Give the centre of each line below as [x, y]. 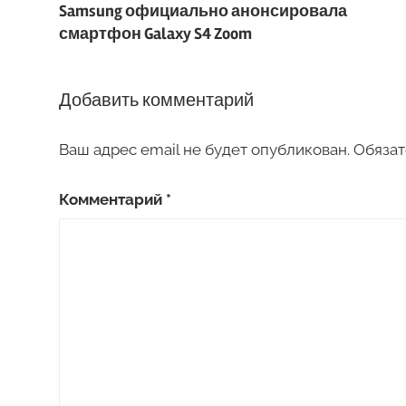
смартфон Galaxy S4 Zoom [155, 34]
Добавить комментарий [156, 100]
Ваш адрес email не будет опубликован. [204, 150]
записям [110, 60]
